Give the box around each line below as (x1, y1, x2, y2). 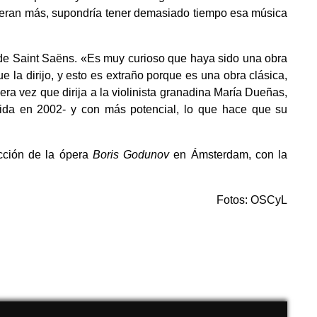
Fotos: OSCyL (217, 194, 288, 207)
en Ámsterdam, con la (169, 149, 288, 161)
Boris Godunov (92, 149, 170, 161)
